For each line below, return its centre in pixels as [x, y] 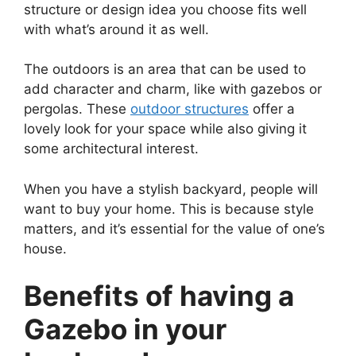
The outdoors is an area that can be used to [165, 70]
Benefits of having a [159, 296]
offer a [272, 109]
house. [45, 248]
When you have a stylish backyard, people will [171, 189]
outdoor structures [190, 109]
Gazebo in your [125, 329]
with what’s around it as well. [116, 29]
